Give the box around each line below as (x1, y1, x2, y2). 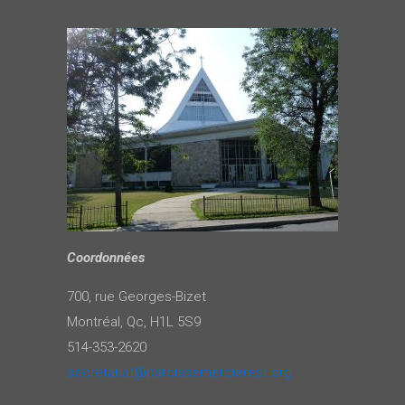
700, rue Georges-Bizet (67, 287, 206, 305)
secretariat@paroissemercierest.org (67, 363, 292, 381)
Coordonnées (67, 249, 145, 266)
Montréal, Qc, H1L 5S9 (67, 313, 201, 330)
